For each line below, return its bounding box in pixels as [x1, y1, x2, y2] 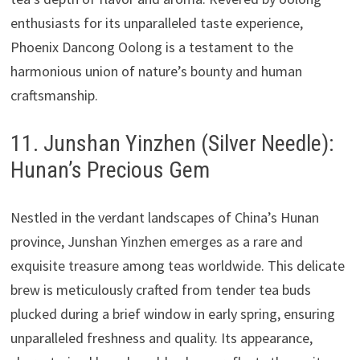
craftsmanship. [10, 85, 98, 104]
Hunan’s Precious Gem [10, 156, 210, 183]
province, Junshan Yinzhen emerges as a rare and [10, 231, 303, 251]
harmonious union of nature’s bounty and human [10, 61, 302, 80]
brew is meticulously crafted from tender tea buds [10, 280, 311, 299]
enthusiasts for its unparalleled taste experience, [10, 13, 303, 32]
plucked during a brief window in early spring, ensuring [10, 304, 335, 323]
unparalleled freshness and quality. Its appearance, [10, 328, 313, 347]
